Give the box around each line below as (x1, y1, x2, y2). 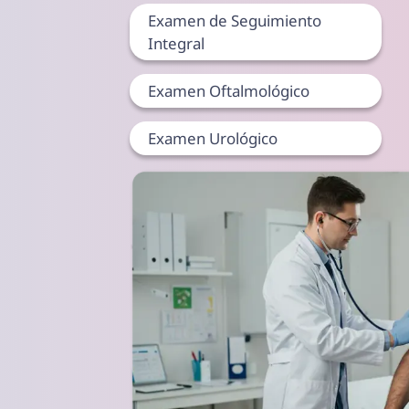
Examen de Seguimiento (147, 10, 321, 32)
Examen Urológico (147, 128, 278, 150)
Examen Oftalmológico (147, 80, 309, 102)
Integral (147, 33, 204, 55)
